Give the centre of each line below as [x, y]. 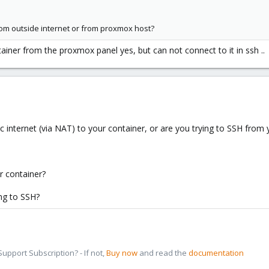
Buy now [122, 253]
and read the [163, 253]
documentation [216, 253]
